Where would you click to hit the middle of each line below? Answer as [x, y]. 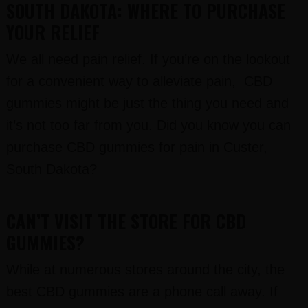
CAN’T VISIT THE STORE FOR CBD [126, 221]
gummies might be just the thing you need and [147, 103]
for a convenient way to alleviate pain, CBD [139, 81]
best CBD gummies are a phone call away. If [142, 291]
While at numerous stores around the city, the [145, 269]
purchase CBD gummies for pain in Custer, [136, 147]
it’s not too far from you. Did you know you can [148, 125]
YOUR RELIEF [53, 32]
